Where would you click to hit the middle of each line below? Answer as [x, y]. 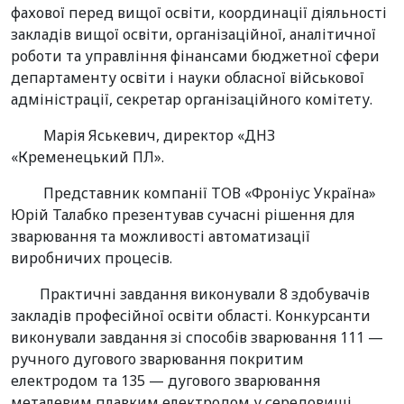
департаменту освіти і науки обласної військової [188, 78]
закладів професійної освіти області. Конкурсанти [191, 316]
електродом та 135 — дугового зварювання [165, 381]
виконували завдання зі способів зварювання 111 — [197, 337]
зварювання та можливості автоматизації [161, 236]
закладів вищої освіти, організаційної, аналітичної [193, 34]
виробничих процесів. [92, 258]
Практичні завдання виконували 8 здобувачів [190, 294]
